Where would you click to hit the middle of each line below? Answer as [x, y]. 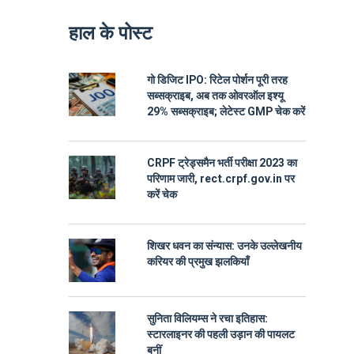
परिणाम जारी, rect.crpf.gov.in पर [221, 179]
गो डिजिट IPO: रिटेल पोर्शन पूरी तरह [217, 80]
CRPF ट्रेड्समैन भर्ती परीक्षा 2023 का [222, 163]
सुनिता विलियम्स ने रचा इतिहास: [207, 319]
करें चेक [162, 195]
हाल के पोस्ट [111, 34]
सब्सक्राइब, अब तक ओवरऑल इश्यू [215, 96]
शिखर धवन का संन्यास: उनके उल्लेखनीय [224, 246]
